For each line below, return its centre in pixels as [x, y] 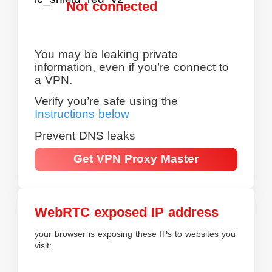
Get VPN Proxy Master [136, 159]
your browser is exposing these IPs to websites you [135, 234]
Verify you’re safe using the [107, 101]
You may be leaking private [107, 55]
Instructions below [82, 114]
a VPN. [54, 80]
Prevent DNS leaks [85, 135]
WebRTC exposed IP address [127, 212]
